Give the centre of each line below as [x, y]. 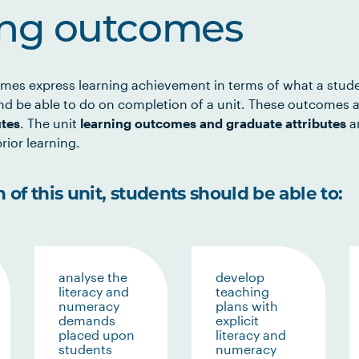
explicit [237, 320]
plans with [247, 306]
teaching [242, 291]
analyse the [93, 277]
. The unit [50, 123]
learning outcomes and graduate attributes [213, 123]
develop [240, 277]
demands [87, 320]
